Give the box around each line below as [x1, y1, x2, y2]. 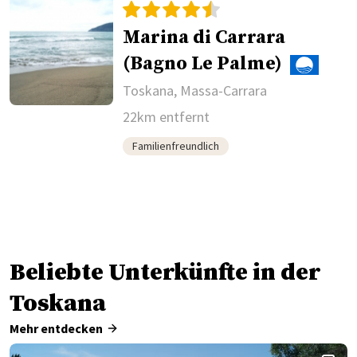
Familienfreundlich [132, 139, 220, 154]
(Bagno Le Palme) [123, 52, 283, 76]
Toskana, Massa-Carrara [123, 81, 268, 100]
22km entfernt [123, 108, 210, 127]
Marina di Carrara [123, 25, 286, 50]
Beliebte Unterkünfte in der [10, 257, 320, 288]
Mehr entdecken [10, 320, 103, 337]
